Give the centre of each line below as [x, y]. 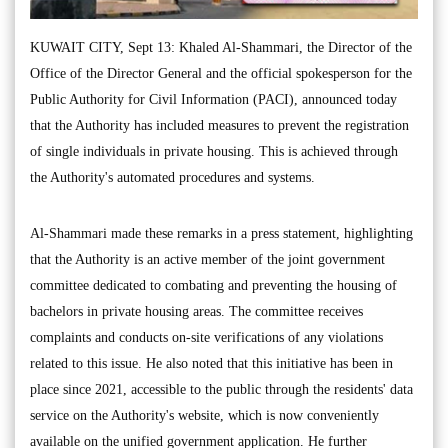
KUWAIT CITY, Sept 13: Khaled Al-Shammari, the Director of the [221, 47]
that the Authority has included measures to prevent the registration [219, 125]
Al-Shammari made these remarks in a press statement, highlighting [221, 233]
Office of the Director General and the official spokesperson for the [221, 73]
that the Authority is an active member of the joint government [207, 259]
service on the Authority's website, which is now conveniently [204, 415]
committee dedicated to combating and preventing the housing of [213, 285]
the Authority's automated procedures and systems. [172, 177]
